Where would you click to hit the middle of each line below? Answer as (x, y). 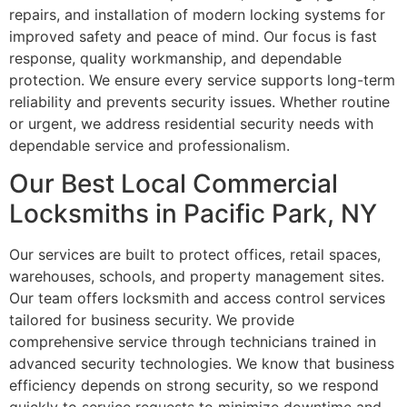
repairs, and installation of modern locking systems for (197, 15)
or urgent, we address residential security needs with (191, 124)
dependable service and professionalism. (149, 146)
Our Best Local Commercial (174, 184)
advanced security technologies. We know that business (202, 364)
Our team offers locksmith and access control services (197, 298)
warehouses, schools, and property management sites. (197, 277)
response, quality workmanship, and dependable (175, 59)
